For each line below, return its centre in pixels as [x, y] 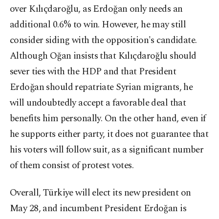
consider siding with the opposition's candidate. [103, 41]
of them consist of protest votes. [72, 166]
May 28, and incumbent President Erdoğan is [98, 209]
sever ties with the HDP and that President [93, 72]
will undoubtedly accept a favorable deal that [98, 103]
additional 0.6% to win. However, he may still [98, 25]
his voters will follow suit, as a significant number [107, 150]
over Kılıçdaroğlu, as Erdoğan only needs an [96, 9]
